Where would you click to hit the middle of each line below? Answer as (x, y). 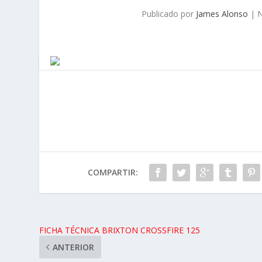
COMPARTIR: (113, 172)
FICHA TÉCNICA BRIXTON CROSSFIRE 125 (120, 230)
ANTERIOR (74, 247)
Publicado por (169, 13)
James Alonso (222, 13)
